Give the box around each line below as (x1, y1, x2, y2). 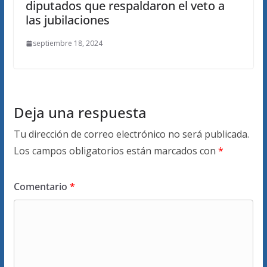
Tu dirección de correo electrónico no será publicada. (13, 128, 249, 141)
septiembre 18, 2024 (32, 38, 103, 49)
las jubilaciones (25, 12, 110, 29)
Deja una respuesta (13, 103, 147, 123)
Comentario (13, 180, 70, 194)
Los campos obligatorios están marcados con (13, 144, 218, 158)
